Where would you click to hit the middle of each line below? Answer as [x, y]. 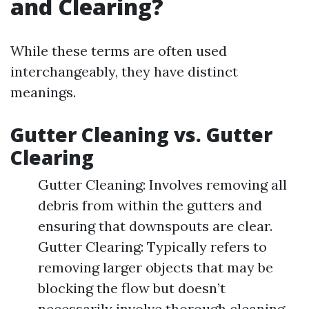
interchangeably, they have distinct [124, 71]
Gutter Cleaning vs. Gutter [141, 134]
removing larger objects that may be [156, 267]
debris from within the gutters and [150, 205]
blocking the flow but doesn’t [132, 288]
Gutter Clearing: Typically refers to [152, 247]
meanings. [43, 92]
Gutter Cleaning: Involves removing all [162, 185]
